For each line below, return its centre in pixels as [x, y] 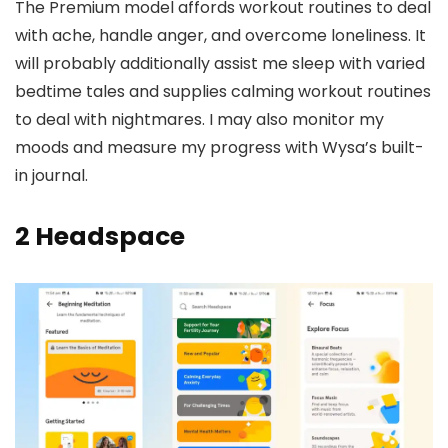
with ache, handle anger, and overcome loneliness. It [220, 36]
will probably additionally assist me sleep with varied [220, 64]
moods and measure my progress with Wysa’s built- [219, 148]
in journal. [51, 176]
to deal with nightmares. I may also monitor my [199, 120]
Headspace [110, 237]
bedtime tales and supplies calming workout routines [223, 92]
